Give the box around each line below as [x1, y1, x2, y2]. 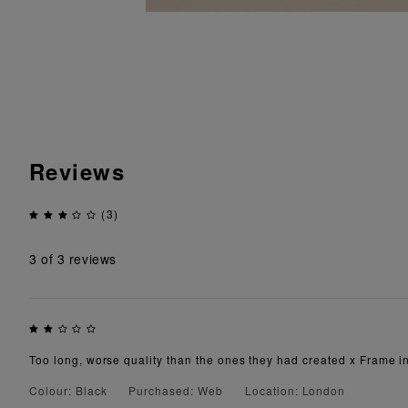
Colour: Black [29, 382, 107, 398]
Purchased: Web [128, 382, 223, 398]
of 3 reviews [36, 250, 117, 269]
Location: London [244, 382, 346, 398]
